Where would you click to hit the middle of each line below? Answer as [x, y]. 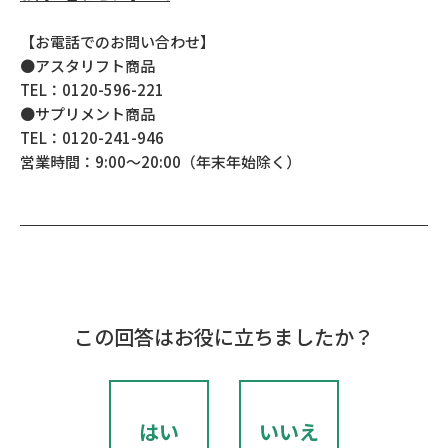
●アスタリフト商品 [87, 65]
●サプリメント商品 [87, 113]
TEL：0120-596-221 [92, 89]
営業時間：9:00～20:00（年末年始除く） [160, 161]
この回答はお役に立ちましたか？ [224, 336]
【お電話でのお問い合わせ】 [117, 41]
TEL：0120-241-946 [92, 137]
